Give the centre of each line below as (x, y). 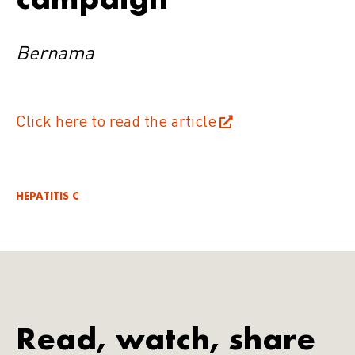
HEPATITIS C (48, 196)
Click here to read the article (116, 123)
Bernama (55, 55)
